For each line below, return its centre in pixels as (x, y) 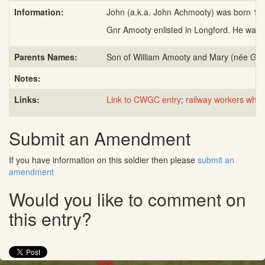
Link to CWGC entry (144, 100)
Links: (27, 100)
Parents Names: (46, 57)
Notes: (28, 78)
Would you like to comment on (127, 199)
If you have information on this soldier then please (103, 160)
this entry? (50, 219)
